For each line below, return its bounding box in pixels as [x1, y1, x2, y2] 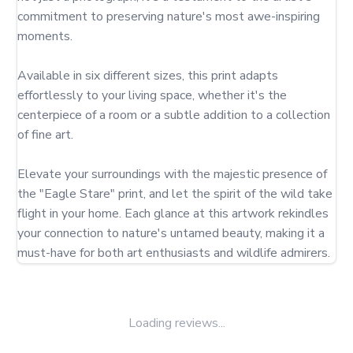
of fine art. [17, 126, 73, 143]
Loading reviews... [128, 314, 225, 332]
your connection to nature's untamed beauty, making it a [17, 225, 325, 242]
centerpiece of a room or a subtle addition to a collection [17, 106, 330, 124]
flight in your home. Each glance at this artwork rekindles [17, 205, 329, 222]
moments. [17, 28, 72, 45]
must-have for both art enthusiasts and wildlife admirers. [17, 244, 330, 262]
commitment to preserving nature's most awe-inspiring [17, 8, 320, 25]
